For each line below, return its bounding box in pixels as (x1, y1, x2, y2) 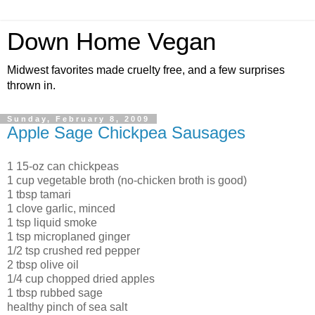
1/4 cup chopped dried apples (7, 272, 155, 285)
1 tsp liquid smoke (7, 216, 97, 229)
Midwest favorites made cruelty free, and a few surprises (7, 64, 285, 76)
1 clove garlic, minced (7, 202, 115, 214)
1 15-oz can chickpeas (7, 160, 119, 172)
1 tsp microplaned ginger (7, 230, 130, 243)
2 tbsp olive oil (7, 258, 79, 271)
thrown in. (7, 79, 56, 91)
